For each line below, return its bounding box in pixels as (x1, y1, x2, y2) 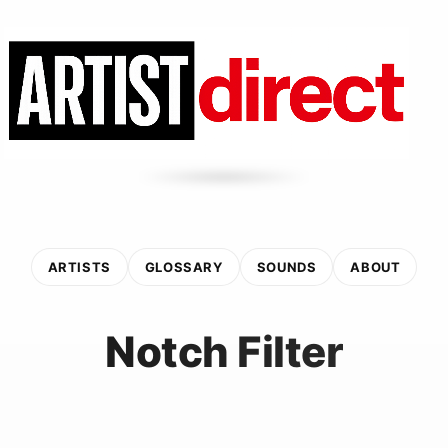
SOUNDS (256, 258, 317, 275)
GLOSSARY (144, 258, 223, 275)
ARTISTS (47, 258, 111, 275)
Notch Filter (105, 325, 343, 377)
